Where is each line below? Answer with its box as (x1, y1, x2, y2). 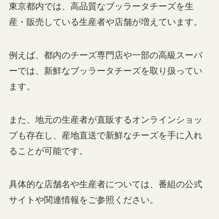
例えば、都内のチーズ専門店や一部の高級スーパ (8, 50, 202, 61)
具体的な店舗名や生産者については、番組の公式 (8, 179, 202, 189)
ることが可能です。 (8, 146, 88, 156)
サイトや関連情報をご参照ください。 (8, 195, 158, 205)
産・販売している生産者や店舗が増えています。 (8, 17, 202, 27)
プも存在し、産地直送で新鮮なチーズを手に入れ (8, 131, 202, 141)
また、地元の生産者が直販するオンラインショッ (8, 115, 202, 125)
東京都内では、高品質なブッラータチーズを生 (8, 1, 194, 12)
